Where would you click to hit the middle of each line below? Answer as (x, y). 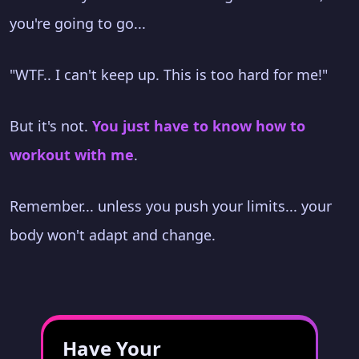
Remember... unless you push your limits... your (171, 206)
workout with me (72, 154)
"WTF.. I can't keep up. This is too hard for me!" (169, 74)
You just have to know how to (199, 125)
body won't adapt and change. (113, 234)
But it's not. (51, 125)
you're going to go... (78, 23)
